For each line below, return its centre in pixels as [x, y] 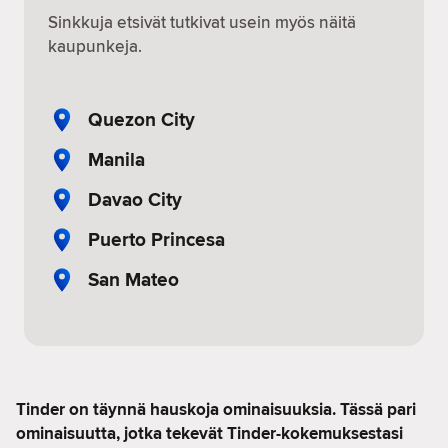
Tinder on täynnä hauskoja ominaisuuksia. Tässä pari [216, 409]
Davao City [135, 199]
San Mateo [133, 279]
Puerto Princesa [156, 239]
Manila [116, 159]
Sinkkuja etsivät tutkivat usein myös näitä [202, 22]
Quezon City [141, 119]
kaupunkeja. [95, 46]
